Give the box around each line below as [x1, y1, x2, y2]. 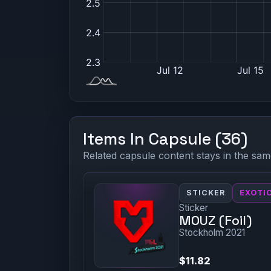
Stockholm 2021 [178, 227, 245, 239]
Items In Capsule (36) [83, 128, 248, 149]
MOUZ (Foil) [178, 212, 252, 229]
